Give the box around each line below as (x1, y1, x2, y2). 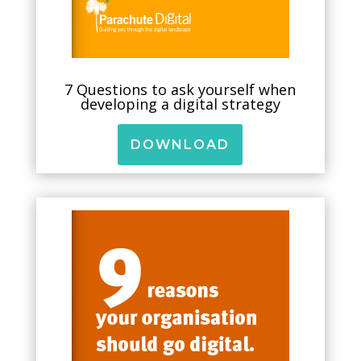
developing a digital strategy (80, 94, 280, 114)
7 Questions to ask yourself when (64, 80, 297, 100)
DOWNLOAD (131, 137, 230, 153)
